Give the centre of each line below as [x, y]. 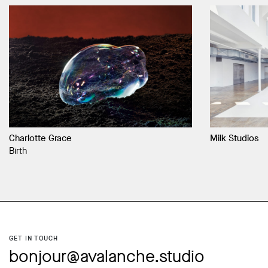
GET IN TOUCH [33, 238]
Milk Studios [234, 138]
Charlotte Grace [40, 138]
